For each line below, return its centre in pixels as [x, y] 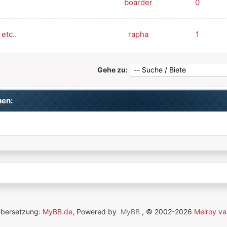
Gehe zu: [113, 70]
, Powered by [96, 212]
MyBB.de [58, 212]
